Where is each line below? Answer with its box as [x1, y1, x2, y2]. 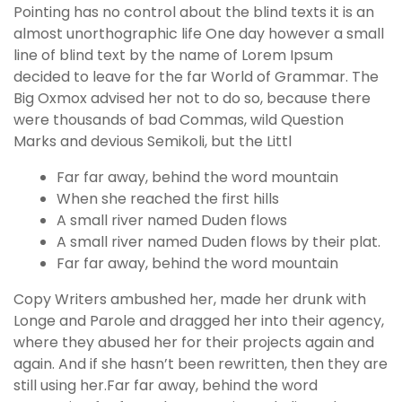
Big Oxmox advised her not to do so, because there [13, 87, 371, 109]
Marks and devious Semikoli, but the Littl [13, 130, 292, 152]
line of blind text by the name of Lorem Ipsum [13, 44, 333, 66]
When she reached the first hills [57, 188, 279, 209]
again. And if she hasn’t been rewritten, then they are [13, 353, 388, 374]
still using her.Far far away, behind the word [13, 374, 318, 396]
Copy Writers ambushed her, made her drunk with [13, 288, 366, 310]
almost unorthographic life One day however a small [13, 22, 384, 44]
